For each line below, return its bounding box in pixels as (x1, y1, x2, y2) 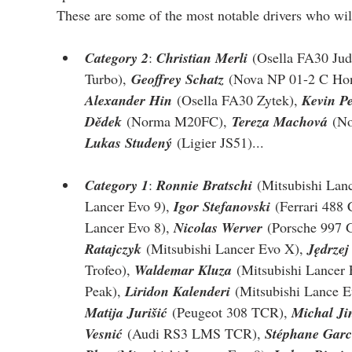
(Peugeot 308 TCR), (167, 302, 291, 321)
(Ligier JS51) (172, 132, 252, 152)
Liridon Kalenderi (125, 280, 230, 301)
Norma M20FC (131, 111, 218, 130)
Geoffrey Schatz (131, 68, 224, 89)
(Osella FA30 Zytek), (172, 90, 302, 109)
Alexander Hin (85, 90, 172, 110)
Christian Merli (156, 47, 247, 68)
